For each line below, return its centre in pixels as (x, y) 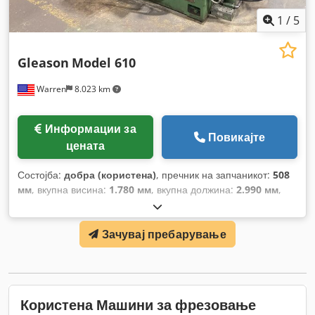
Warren (50, 89)
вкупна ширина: (55, 204)
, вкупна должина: (194, 189)
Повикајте (237, 137)
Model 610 (104, 62)
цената (85, 145)
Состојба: (41, 174)
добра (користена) (110, 174)
